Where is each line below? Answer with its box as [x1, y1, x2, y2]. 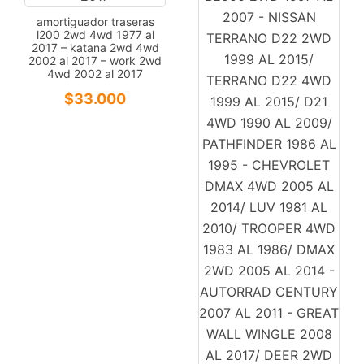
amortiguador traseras [36, 14, 154, 28]
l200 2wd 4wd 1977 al [36, 27, 154, 41]
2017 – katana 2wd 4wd [31, 40, 159, 54]
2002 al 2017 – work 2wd [28, 53, 162, 67]
